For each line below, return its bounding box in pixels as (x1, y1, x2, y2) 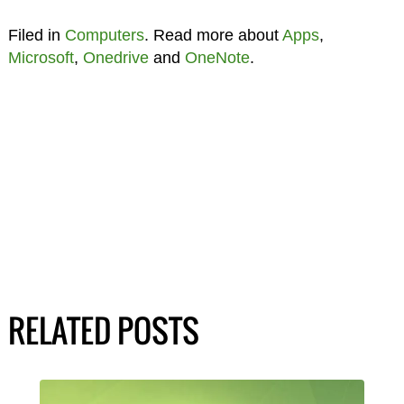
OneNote (184, 48, 250, 67)
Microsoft (7, 48, 74, 67)
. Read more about (143, 25, 282, 44)
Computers (64, 25, 144, 44)
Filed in (7, 25, 65, 44)
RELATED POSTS (7, 306, 199, 353)
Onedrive (82, 48, 149, 67)
